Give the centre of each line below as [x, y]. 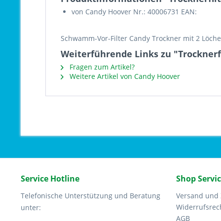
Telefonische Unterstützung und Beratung [91, 196]
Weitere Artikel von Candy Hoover [124, 76]
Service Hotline [50, 179]
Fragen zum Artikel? [101, 67]
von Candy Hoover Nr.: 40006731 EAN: [134, 12]
